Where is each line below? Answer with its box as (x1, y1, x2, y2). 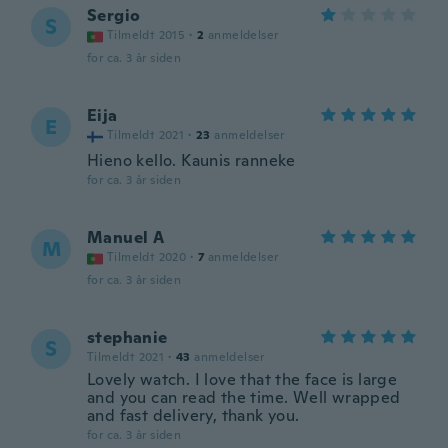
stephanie (87, 327, 168, 348)
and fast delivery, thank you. (87, 405, 300, 426)
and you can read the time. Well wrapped (87, 387, 401, 408)
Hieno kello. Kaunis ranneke (87, 150, 296, 171)
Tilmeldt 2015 (107, 27, 186, 43)
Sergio (87, 5, 141, 26)
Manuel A (87, 227, 165, 248)
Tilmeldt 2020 (107, 249, 187, 265)
